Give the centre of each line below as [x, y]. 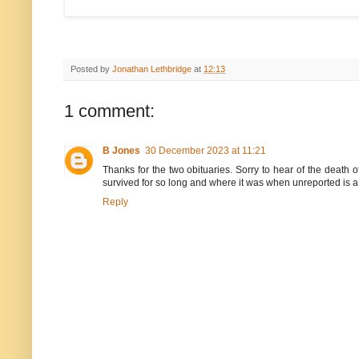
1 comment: [109, 111]
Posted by [91, 69]
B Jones [121, 150]
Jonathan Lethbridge [152, 69]
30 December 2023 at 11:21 [206, 150]
